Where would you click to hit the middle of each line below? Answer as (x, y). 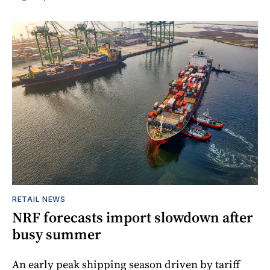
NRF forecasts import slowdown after (133, 218)
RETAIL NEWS (39, 199)
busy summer (57, 234)
